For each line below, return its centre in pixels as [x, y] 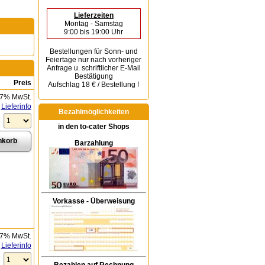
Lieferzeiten [93, 15]
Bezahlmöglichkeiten [93, 112]
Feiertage [62, 60]
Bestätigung [93, 76]
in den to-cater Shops [93, 127]
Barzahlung [93, 143]
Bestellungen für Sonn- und [93, 51]
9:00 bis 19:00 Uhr [94, 32]
